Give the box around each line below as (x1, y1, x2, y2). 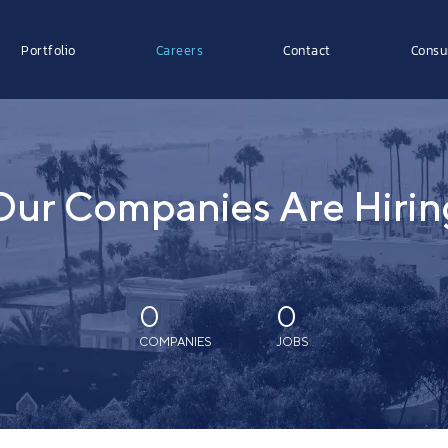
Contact (283, 39, 331, 60)
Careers (155, 39, 203, 60)
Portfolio (21, 39, 76, 60)
